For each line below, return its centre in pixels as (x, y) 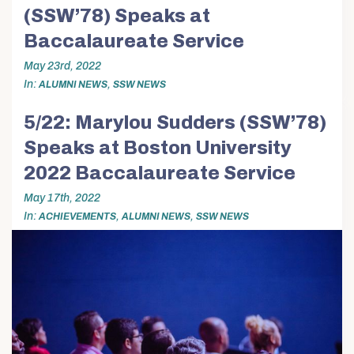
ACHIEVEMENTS (77, 217)
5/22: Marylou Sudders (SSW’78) (175, 122)
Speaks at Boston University (158, 147)
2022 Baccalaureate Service (160, 173)
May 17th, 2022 (62, 198)
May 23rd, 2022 (62, 66)
